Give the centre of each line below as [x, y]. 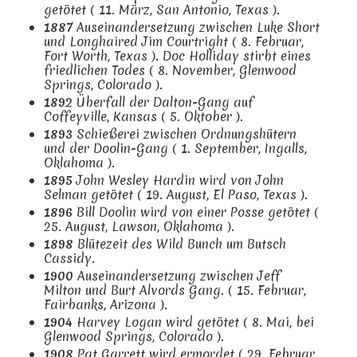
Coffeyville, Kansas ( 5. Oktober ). [143, 116]
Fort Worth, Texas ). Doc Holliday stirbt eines [177, 55]
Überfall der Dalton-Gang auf [163, 102]
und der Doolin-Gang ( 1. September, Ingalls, [175, 148]
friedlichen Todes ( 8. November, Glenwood [170, 70]
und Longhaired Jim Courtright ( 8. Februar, [174, 41]
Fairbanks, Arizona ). [106, 304]
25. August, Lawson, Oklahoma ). [139, 226]
